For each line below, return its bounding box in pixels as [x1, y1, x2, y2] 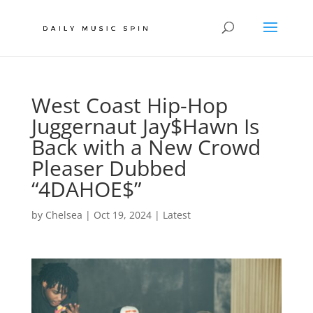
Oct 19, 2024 [93, 208, 152, 221]
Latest [162, 208, 191, 221]
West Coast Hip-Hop [31, 91, 228, 119]
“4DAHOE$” [31, 175, 141, 203]
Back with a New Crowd [31, 133, 261, 161]
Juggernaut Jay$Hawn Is [31, 112, 259, 140]
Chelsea [45, 208, 82, 221]
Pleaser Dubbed [31, 154, 187, 182]
